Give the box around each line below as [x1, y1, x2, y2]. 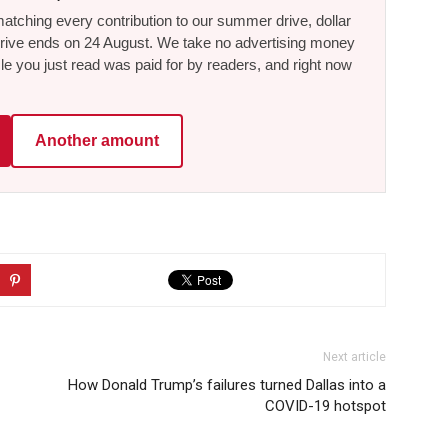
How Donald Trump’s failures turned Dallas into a [68, 375, 386, 394]
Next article [323, 349, 386, 364]
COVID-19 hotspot [265, 396, 386, 415]
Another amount [35, 131, 159, 149]
